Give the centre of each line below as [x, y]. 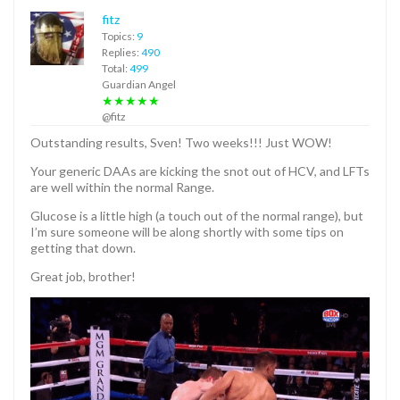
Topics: [119, 36]
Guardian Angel [139, 84]
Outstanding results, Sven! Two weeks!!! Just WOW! [181, 142]
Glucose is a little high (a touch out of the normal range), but [197, 215]
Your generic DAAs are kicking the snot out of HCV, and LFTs [200, 171]
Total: [116, 68]
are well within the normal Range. [122, 187]
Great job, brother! [83, 276]
